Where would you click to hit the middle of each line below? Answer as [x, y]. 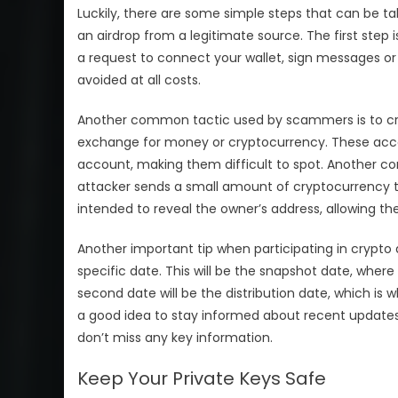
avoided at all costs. [139, 80]
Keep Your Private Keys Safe [202, 378]
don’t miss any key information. [175, 337]
